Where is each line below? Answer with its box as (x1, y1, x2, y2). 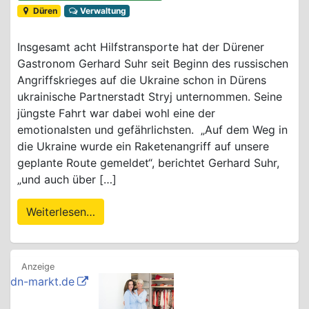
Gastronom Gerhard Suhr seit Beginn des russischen (17, 56, 288, 70)
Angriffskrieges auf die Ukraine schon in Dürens (17, 72, 266, 87)
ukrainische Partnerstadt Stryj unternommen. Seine (17, 89, 282, 103)
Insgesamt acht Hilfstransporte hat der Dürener (17, 39, 264, 54)
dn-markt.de (10, 274, 74, 288)
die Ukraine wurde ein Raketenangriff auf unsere (17, 139, 269, 153)
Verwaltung (78, 5, 127, 16)
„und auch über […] (17, 172, 117, 186)
